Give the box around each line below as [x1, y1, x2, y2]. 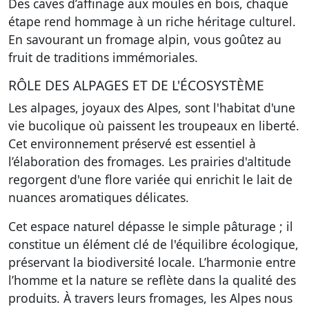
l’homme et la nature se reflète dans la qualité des [8, 272, 296, 288]
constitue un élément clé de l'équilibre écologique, [8, 236, 299, 252]
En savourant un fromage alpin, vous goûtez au [8, 31, 281, 48]
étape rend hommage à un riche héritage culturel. [8, 13, 296, 30]
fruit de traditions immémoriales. [8, 49, 198, 66]
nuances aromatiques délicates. [8, 189, 189, 206]
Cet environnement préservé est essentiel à [8, 135, 256, 152]
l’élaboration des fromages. [8, 153, 168, 170]
